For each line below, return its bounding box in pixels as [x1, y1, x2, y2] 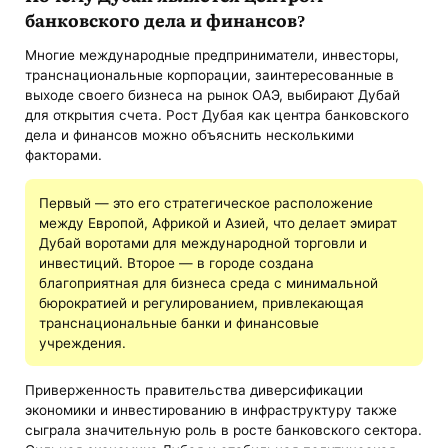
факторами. [25, 147, 103, 164]
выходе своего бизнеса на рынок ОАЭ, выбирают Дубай [25, 87, 401, 104]
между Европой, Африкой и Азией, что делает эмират [38, 214, 397, 231]
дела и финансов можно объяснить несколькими [25, 127, 355, 144]
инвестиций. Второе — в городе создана [38, 254, 314, 271]
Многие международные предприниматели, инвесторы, [25, 47, 400, 64]
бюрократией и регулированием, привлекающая [38, 294, 364, 311]
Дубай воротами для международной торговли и [38, 234, 367, 251]
